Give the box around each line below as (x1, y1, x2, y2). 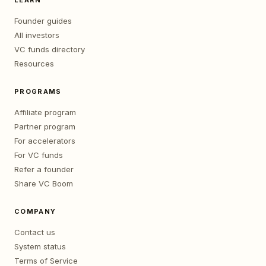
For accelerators (14, 136, 75, 145)
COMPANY (14, 207, 56, 216)
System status (14, 242, 66, 251)
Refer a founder (14, 164, 74, 174)
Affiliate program (14, 107, 76, 117)
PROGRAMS (14, 87, 62, 96)
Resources (14, 59, 54, 68)
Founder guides (14, 16, 72, 26)
